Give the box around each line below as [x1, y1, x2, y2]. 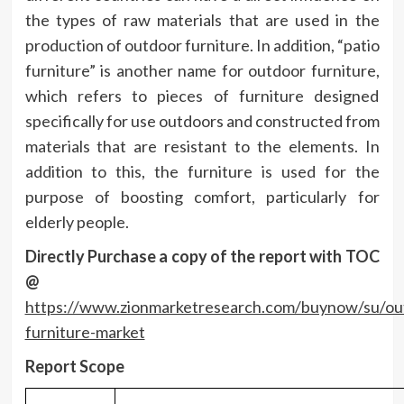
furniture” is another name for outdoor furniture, [24, 60, 380, 80]
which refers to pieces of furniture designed [24, 85, 380, 106]
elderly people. [24, 211, 129, 232]
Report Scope [24, 355, 124, 376]
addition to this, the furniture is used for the [24, 161, 380, 181]
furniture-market [24, 321, 145, 342]
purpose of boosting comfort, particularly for [24, 186, 380, 207]
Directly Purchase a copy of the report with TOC [24, 245, 380, 266]
